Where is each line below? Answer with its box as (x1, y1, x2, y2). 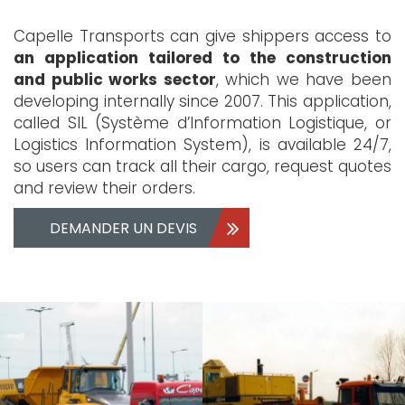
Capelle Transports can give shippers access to (14, 24, 391, 47)
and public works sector (14, 68, 216, 90)
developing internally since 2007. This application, (14, 89, 391, 112)
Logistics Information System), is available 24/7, (14, 133, 391, 155)
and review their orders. (14, 176, 195, 199)
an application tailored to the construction (14, 46, 391, 69)
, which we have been (215, 68, 392, 90)
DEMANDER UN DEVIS (50, 217, 197, 239)
